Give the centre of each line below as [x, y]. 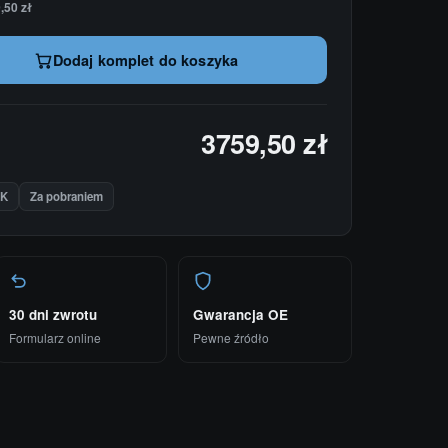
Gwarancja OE [241, 314]
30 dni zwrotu [52, 314]
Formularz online [54, 337]
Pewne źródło [231, 337]
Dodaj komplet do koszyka [145, 60]
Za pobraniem [67, 196]
